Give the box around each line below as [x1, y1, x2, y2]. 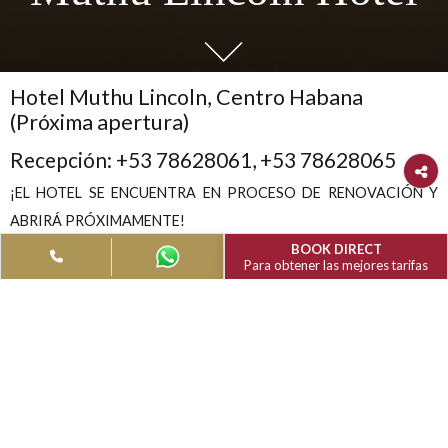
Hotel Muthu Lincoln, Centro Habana [10, 292, 404, 322]
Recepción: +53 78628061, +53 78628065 [10, 362, 440, 391]
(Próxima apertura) [10, 320, 211, 349]
